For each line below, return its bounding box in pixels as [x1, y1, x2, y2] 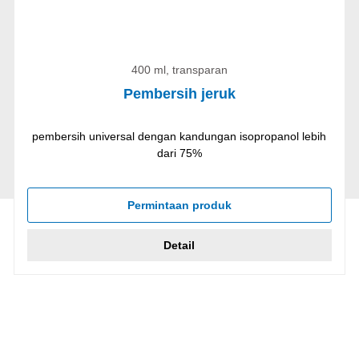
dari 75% [156, 146, 202, 159]
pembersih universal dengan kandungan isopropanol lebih [32, 129, 327, 143]
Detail [163, 238, 196, 252]
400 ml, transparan [131, 63, 228, 76]
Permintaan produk [127, 198, 232, 212]
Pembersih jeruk [123, 85, 236, 102]
